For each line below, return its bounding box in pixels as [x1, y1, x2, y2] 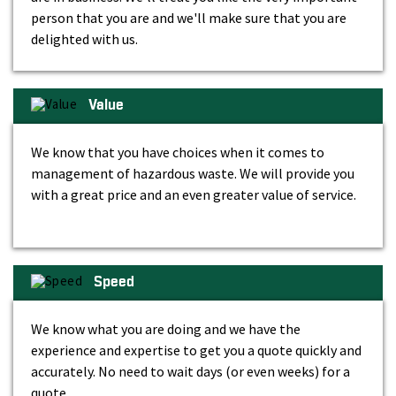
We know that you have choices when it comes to [31, 142, 324, 161]
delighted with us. [31, 29, 138, 48]
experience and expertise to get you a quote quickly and [31, 340, 362, 359]
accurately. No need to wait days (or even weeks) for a [31, 362, 350, 380]
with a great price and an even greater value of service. [31, 185, 356, 203]
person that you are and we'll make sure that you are [31, 8, 346, 27]
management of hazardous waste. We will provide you [31, 164, 354, 182]
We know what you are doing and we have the [31, 319, 301, 338]
